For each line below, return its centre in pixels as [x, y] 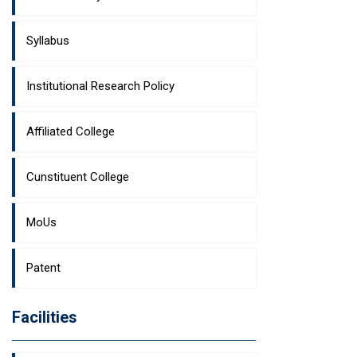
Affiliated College [71, 131]
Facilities [45, 317]
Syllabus [48, 41]
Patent [43, 268]
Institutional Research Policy [100, 86]
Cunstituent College [78, 177]
